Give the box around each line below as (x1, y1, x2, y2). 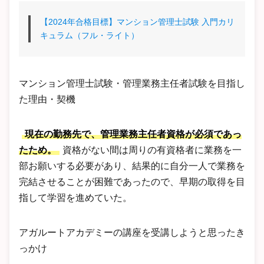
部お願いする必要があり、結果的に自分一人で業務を (19, 160, 245, 171)
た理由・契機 (19, 94, 75, 104)
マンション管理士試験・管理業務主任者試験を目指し (19, 78, 245, 88)
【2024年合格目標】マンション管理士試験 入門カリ (40, 16, 235, 27)
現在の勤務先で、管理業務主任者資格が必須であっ (25, 128, 242, 139)
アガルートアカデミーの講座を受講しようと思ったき (19, 227, 245, 237)
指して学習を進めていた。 (19, 192, 132, 203)
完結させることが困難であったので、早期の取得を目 (19, 176, 245, 187)
